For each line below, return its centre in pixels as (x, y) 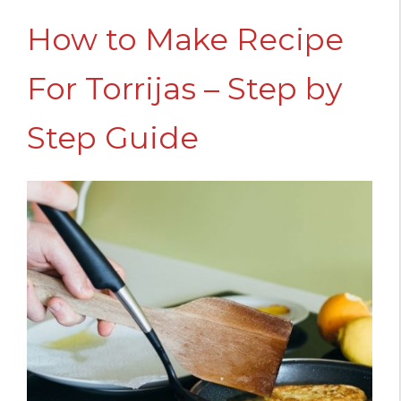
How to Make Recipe (185, 39)
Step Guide (113, 137)
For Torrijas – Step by (184, 88)
